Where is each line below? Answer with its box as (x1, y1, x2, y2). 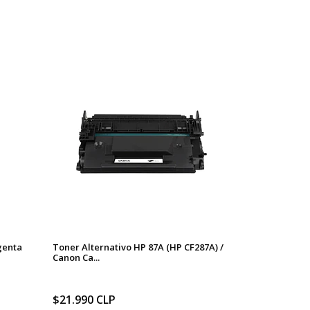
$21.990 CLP (53, 291, 116, 307)
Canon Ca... (53, 251, 100, 264)
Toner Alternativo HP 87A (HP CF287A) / (53, 241, 224, 253)
